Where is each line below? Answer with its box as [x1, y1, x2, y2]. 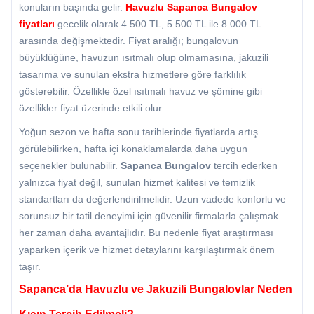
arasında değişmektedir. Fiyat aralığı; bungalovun [19, 35, 238, 47]
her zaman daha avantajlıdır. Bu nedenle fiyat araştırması [19, 227, 273, 239]
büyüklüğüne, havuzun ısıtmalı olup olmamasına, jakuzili [19, 52, 268, 64]
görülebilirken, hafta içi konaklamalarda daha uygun [19, 143, 247, 155]
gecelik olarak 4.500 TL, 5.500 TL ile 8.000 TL [55, 18, 261, 30]
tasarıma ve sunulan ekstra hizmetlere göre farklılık [19, 69, 246, 81]
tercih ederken [211, 160, 278, 172]
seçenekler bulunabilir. [19, 160, 121, 172]
